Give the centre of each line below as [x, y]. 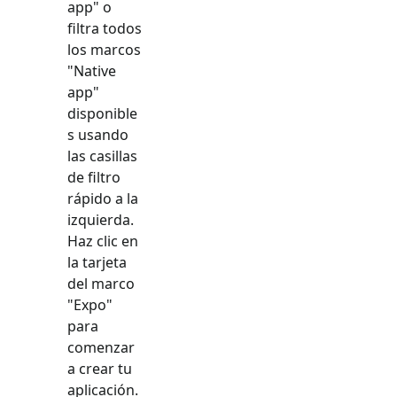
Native [95, 70]
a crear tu [100, 368]
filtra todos [105, 28]
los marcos [104, 49]
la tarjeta [97, 262]
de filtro [94, 177]
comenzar [101, 347]
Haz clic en [103, 241]
